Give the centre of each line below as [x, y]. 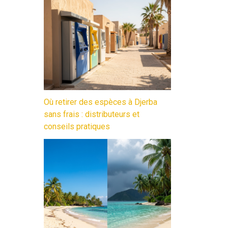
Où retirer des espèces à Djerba [101, 102]
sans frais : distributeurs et [92, 115]
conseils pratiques [77, 127]
